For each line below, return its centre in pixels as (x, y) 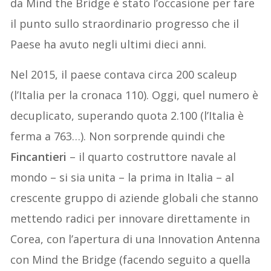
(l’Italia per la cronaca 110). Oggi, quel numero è (135, 95)
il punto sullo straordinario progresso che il (125, 24)
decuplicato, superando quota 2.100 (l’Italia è (127, 116)
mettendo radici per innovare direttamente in (130, 219)
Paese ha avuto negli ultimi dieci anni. (109, 44)
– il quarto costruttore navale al (153, 157)
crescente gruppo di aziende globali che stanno (135, 198)
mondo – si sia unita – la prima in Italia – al (122, 178)
